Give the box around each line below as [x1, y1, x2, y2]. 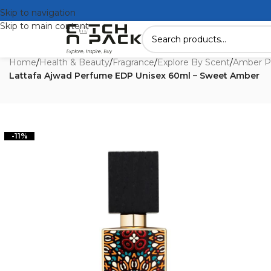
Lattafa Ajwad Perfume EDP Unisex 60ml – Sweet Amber [9, 70, 260, 81]
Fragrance [113, 57, 154, 68]
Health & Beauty [39, 57, 109, 68]
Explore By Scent [157, 57, 230, 68]
